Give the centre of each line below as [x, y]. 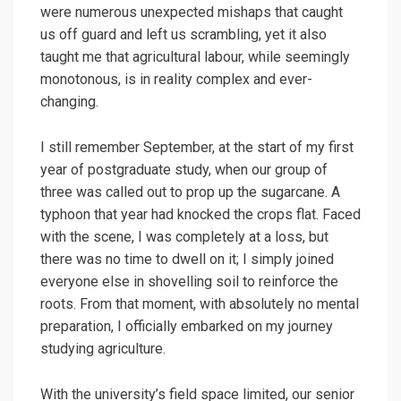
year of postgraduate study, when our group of [184, 170]
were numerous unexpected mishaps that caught [192, 13]
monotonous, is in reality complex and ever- [176, 80]
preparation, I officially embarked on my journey [187, 327]
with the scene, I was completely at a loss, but [184, 237]
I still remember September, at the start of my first [197, 148]
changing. [69, 102]
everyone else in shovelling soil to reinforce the [189, 282]
